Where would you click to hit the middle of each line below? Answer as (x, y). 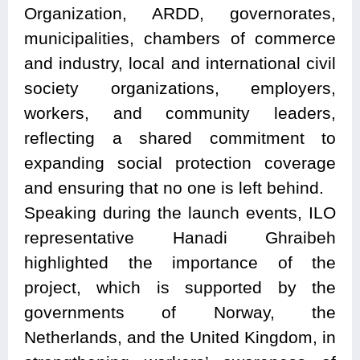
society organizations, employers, (180, 88)
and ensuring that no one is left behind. (174, 188)
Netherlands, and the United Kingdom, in (180, 337)
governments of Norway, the (180, 313)
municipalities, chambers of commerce (180, 39)
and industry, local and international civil (180, 63)
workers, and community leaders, (180, 113)
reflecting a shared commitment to (180, 138)
